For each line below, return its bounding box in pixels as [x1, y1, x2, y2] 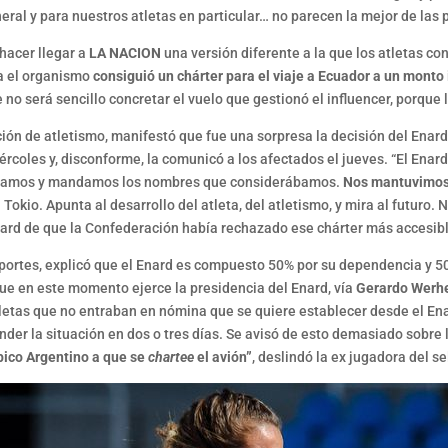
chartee [148, 349, 195, 366]
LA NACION [89, 45, 162, 62]
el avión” [194, 349, 253, 366]
